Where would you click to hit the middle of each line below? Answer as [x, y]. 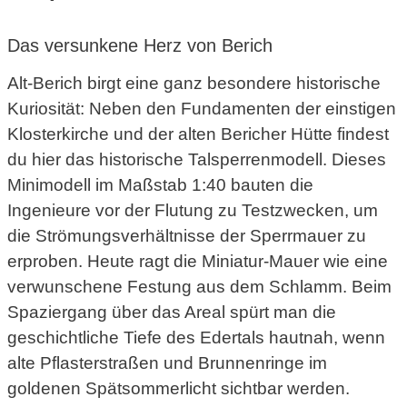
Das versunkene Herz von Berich [140, 46]
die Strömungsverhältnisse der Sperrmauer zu [187, 236]
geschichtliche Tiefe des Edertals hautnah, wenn [196, 338]
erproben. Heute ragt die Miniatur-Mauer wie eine [198, 262]
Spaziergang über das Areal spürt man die [172, 313]
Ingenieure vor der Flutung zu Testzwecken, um [193, 211]
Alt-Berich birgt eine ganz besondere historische [194, 84]
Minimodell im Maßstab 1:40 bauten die [160, 185]
